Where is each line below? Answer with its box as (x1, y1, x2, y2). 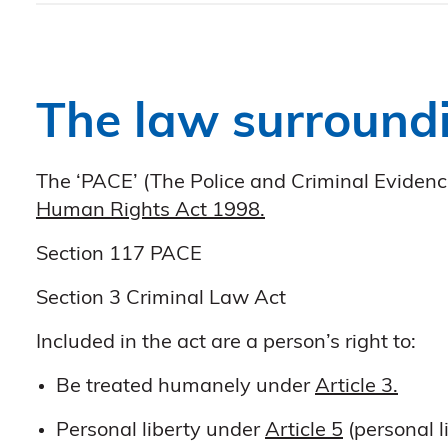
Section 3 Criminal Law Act (36, 289, 286, 310)
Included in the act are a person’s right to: (36, 333, 416, 354)
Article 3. (315, 377, 398, 398)
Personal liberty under (56, 421, 265, 442)
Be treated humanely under (56, 377, 315, 398)
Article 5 (265, 421, 343, 442)
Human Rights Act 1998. (36, 201, 265, 222)
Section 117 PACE (36, 245, 202, 266)
